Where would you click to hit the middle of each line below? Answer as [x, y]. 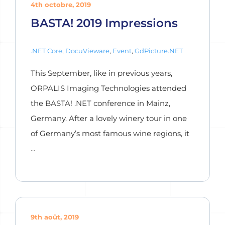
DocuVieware [87, 51]
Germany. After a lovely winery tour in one [109, 118]
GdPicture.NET [159, 51]
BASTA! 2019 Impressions [104, 23]
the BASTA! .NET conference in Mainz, [100, 103]
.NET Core [46, 51]
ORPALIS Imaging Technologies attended [108, 88]
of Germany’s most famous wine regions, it [110, 133]
